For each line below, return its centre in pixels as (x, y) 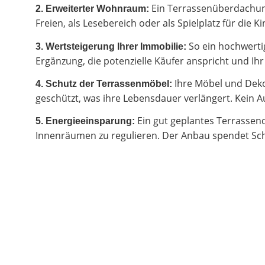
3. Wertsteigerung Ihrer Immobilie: (111, 46)
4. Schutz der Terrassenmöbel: (104, 83)
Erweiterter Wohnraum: (97, 9)
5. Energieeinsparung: (85, 121)
